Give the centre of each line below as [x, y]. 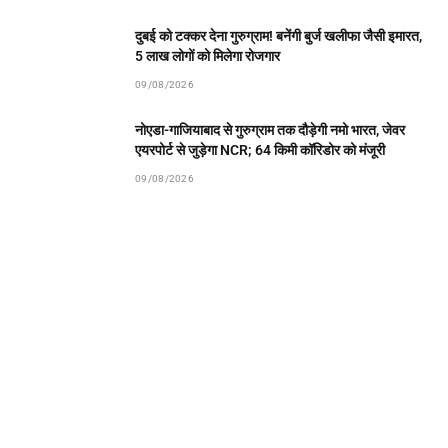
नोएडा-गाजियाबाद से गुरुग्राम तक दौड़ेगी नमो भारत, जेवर [270, 129]
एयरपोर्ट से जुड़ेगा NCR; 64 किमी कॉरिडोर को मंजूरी [260, 149]
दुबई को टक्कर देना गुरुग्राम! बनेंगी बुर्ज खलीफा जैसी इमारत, [278, 35]
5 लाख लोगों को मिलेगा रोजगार [207, 55]
